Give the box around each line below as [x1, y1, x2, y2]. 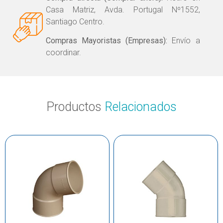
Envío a [167, 36, 200, 46]
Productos [46, 99, 105, 114]
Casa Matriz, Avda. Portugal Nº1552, [45, 4, 200, 14]
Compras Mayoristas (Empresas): [45, 36, 168, 46]
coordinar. [45, 48, 81, 58]
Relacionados [105, 99, 177, 114]
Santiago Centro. [45, 16, 105, 26]
